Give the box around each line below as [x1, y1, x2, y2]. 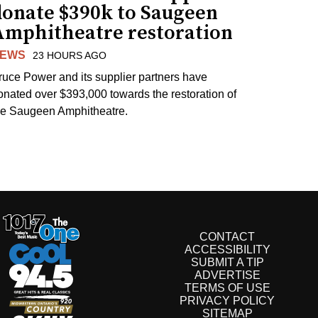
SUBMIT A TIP [190, 256, 264, 269]
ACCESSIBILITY [184, 243, 270, 256]
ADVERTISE [194, 269, 261, 282]
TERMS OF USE [184, 282, 270, 295]
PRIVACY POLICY [180, 295, 275, 307]
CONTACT [199, 231, 255, 243]
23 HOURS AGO [33, 49, 107, 61]
